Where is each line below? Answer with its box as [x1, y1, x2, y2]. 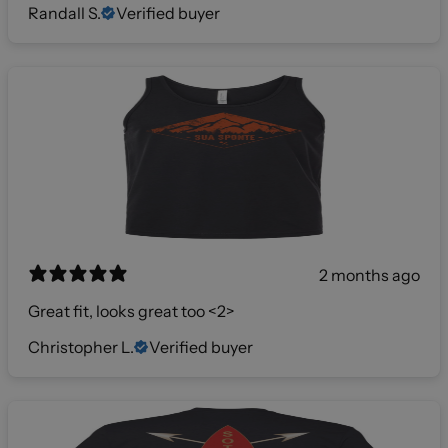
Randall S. [28, 2, 101, 23]
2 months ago [319, 264, 420, 285]
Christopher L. [28, 336, 134, 357]
